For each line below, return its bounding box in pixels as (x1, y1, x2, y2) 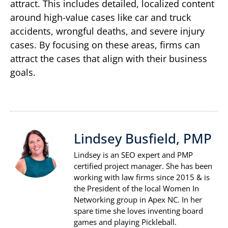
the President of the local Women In (74, 183, 199, 193)
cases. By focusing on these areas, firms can (10, 39, 200, 51)
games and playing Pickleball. (74, 216, 177, 227)
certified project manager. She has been (74, 160, 212, 171)
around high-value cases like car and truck (10, 11, 191, 24)
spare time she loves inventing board (74, 205, 203, 216)
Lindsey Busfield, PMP (74, 129, 212, 148)
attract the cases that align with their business (10, 52, 207, 65)
